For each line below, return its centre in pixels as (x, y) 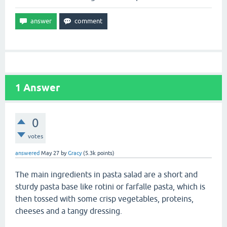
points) (105, 153)
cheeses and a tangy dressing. (69, 211)
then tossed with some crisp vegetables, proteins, (104, 199)
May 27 (50, 153)
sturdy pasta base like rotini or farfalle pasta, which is (110, 186)
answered (27, 153)
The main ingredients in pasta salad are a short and (106, 174)
